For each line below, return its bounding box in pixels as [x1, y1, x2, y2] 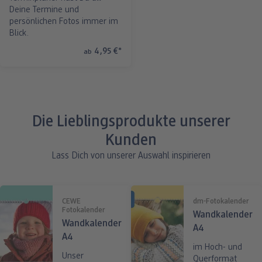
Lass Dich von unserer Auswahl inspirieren [51, 151, 211, 161]
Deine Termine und [9, 6, 79, 15]
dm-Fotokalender [193, 198, 249, 206]
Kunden [105, 133, 157, 150]
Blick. [9, 29, 29, 39]
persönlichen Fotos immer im [9, 18, 118, 27]
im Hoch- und [193, 243, 242, 253]
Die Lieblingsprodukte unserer [32, 115, 230, 131]
